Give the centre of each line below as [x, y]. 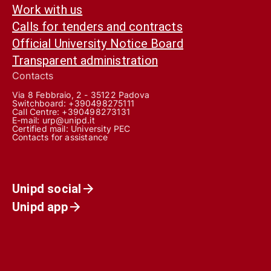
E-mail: [27, 120]
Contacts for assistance [60, 137]
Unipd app [40, 207]
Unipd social [47, 188]
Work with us [47, 9]
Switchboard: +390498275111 [73, 103]
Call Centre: [37, 111]
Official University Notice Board [98, 43]
